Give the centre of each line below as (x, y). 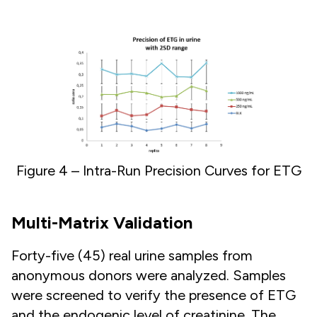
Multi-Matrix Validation (102, 223)
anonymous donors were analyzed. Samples (149, 276)
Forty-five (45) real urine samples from (132, 256)
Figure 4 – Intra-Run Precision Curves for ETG (158, 171)
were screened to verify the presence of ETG (154, 295)
